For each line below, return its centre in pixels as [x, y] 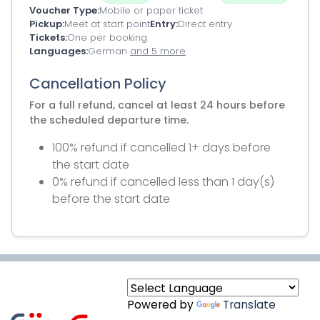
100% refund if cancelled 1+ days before [161, 147]
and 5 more [158, 51]
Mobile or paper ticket [151, 10]
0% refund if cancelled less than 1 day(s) [163, 182]
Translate [249, 305]
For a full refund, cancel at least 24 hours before [157, 105]
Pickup [46, 24]
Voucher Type [63, 10]
